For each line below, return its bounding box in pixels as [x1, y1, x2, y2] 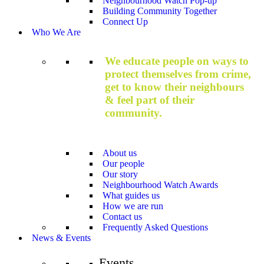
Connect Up [103, 16, 148, 27]
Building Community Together [103, 5, 217, 16]
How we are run [103, 201, 163, 212]
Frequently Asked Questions [103, 222, 208, 233]
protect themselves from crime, [105, 67, 251, 80]
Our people [103, 159, 144, 169]
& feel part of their [105, 93, 194, 106]
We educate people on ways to [105, 54, 249, 67]
